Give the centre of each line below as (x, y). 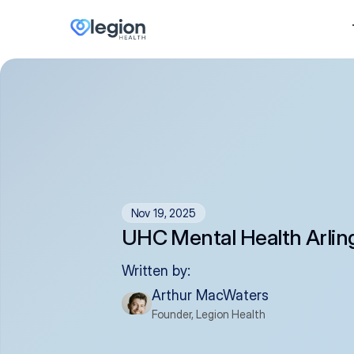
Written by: (156, 270)
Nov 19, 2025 (163, 213)
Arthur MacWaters (210, 295)
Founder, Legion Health (208, 314)
